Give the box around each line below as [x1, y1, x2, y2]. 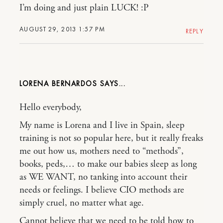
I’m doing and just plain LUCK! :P [19, 2, 148, 14]
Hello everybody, [19, 102, 82, 113]
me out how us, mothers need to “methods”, [19, 145, 184, 157]
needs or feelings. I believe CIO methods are [19, 184, 184, 196]
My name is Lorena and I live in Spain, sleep [19, 119, 185, 131]
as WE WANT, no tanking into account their [19, 171, 187, 183]
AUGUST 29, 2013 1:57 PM [19, 25, 105, 33]
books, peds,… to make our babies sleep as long [19, 158, 197, 170]
